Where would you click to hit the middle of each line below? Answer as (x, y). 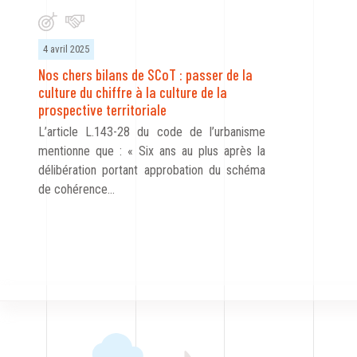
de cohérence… (76, 190)
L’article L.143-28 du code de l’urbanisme (152, 132)
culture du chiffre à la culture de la (133, 92)
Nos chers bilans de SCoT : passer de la (145, 75)
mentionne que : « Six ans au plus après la (152, 151)
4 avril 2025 (66, 49)
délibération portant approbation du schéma (152, 171)
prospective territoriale (102, 110)
